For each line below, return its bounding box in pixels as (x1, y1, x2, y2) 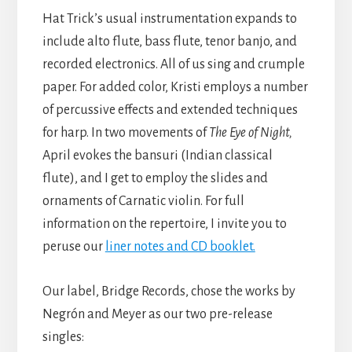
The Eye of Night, (208, 125, 292, 140)
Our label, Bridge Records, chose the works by (42, 284, 295, 299)
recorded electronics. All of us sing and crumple (42, 57, 305, 71)
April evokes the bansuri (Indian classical (42, 148, 273, 163)
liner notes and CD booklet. (104, 239, 255, 254)
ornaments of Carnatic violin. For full (42, 193, 244, 208)
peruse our (42, 239, 105, 254)
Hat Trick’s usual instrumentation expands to (42, 11, 297, 26)
